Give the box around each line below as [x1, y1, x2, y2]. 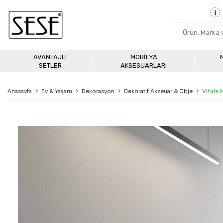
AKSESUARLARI [120, 61, 167, 69]
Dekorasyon [82, 88, 114, 95]
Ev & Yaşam [41, 88, 72, 95]
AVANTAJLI [33, 53, 67, 61]
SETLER [38, 61, 62, 69]
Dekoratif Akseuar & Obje [124, 88, 193, 95]
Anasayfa [7, 88, 32, 95]
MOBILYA [130, 53, 157, 61]
